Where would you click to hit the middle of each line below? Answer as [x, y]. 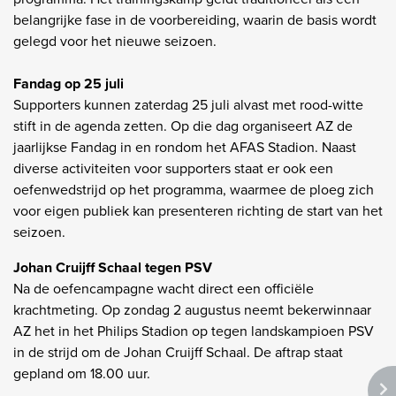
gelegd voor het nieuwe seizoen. [115, 41]
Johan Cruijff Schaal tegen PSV [113, 267]
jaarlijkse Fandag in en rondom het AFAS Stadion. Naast [185, 147]
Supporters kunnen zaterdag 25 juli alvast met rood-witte [188, 104]
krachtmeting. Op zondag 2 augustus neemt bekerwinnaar [192, 309]
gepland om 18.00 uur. [82, 373]
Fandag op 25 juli [69, 83]
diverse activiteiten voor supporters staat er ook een [173, 168]
